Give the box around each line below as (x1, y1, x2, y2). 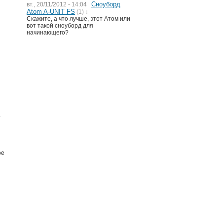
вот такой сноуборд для (27, 22, 93, 29)
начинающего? (27, 29, 69, 36)
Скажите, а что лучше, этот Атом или (27, 15, 130, 22)
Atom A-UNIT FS (27, 8, 75, 15)
